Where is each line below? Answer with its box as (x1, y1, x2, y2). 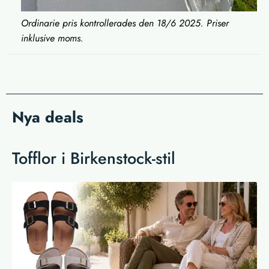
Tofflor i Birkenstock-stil (12, 147, 175, 171)
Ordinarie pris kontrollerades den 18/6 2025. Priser (21, 16, 229, 31)
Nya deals (12, 106, 83, 129)
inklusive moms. (21, 31, 83, 46)
